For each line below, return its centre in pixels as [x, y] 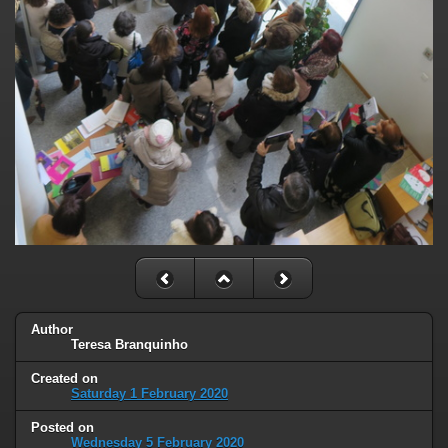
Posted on [62, 427]
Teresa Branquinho [129, 344]
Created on [64, 378]
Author [52, 329]
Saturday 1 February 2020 [149, 393]
